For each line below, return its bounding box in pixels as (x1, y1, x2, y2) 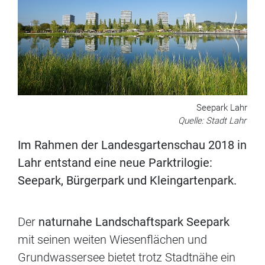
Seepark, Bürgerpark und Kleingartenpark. (18, 173, 237, 188)
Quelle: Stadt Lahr (178, 115, 246, 127)
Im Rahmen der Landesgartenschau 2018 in (18, 138, 247, 153)
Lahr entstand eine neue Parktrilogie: (18, 156, 212, 170)
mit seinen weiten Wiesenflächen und (18, 232, 207, 247)
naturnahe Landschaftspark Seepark (38, 215, 230, 230)
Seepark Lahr (196, 102, 247, 114)
